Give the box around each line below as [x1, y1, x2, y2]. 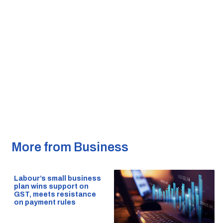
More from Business [11, 140, 128, 154]
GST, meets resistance [13, 191, 96, 199]
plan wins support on [13, 183, 89, 191]
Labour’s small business [13, 175, 101, 183]
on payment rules [13, 199, 76, 207]
